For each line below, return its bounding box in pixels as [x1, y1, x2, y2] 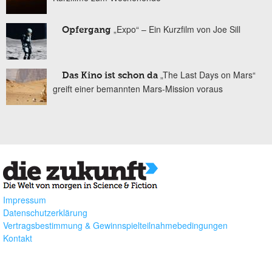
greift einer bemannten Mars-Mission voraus [53, 83, 223, 95]
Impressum [3, 193, 46, 206]
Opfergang [62, 25, 111, 35]
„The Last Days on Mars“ [160, 69, 256, 81]
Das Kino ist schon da [62, 71, 158, 81]
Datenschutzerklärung [3, 206, 87, 219]
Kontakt [3, 231, 32, 244]
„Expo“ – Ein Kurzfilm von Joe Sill [114, 23, 240, 36]
